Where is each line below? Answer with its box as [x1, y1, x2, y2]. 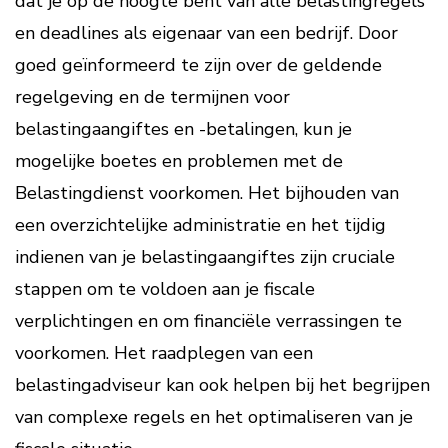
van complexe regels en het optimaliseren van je [15, 405, 413, 429]
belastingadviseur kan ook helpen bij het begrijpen [15, 373, 430, 397]
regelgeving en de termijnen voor [15, 85, 290, 109]
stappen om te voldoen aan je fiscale [15, 277, 315, 301]
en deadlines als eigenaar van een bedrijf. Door [15, 21, 398, 45]
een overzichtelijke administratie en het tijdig [15, 213, 386, 237]
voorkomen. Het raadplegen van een [15, 341, 313, 365]
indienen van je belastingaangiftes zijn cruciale [15, 245, 395, 269]
